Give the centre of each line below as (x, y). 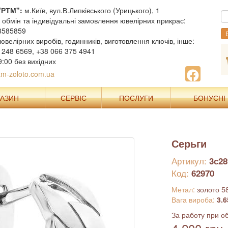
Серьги (189, 143)
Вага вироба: (194, 199)
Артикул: (190, 161)
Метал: (184, 189)
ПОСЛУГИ (136, 98)
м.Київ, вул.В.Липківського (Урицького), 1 (91, 10)
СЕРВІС (73, 98)
